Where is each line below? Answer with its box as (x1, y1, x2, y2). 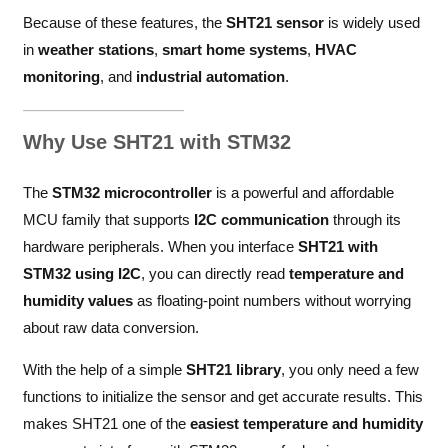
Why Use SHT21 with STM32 (22, 130, 291, 153)
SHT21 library (185, 361, 281, 379)
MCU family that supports (22, 211, 194, 229)
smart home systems (161, 40, 307, 58)
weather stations (37, 40, 154, 58)
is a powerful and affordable (211, 184, 394, 202)
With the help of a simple (22, 361, 186, 379)
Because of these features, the (22, 13, 226, 31)
